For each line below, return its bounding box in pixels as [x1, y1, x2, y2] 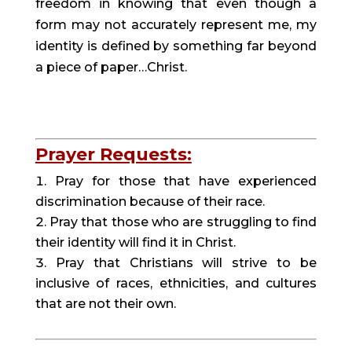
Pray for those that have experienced [54, 174, 317, 189]
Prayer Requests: [35, 144, 192, 165]
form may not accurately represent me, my [35, 17, 317, 32]
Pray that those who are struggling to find [49, 214, 317, 229]
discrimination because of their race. [35, 194, 265, 209]
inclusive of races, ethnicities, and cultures [35, 276, 317, 291]
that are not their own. [35, 296, 176, 311]
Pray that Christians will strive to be [55, 255, 317, 270]
